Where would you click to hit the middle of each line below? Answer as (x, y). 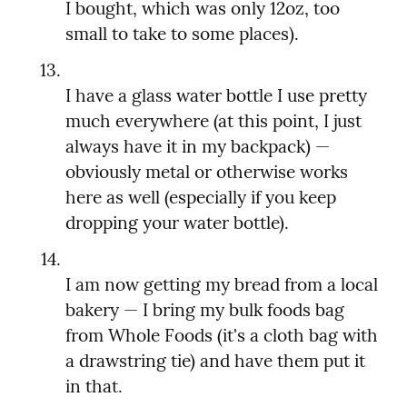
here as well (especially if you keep (201, 198)
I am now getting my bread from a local (222, 285)
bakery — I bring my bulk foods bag (205, 310)
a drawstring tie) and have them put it (215, 361)
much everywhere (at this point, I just (213, 121)
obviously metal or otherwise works (207, 172)
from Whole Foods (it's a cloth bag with (222, 336)
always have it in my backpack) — (198, 147)
